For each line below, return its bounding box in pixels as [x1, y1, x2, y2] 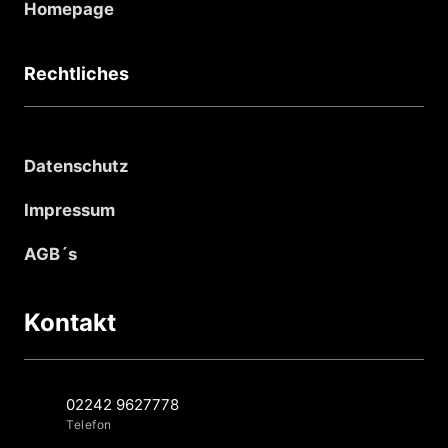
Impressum [24, 199, 115, 220]
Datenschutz [24, 155, 129, 176]
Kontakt [24, 307, 116, 337]
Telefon [66, 416, 112, 432]
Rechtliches [24, 62, 129, 84]
